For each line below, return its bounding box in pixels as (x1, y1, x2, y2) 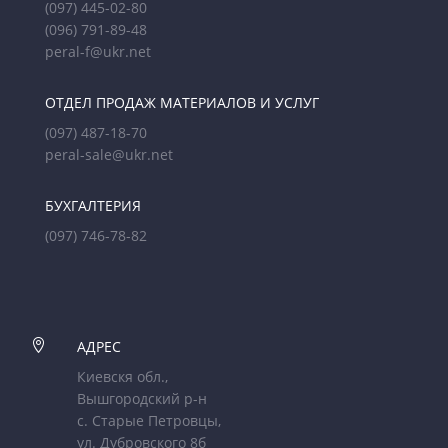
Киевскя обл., (77, 367, 168, 387)
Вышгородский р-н (77, 389, 207, 409)
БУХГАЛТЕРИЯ (45, 196, 141, 216)
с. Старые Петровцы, (77, 411, 221, 431)
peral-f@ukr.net (45, 42, 151, 62)
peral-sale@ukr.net (45, 145, 173, 165)
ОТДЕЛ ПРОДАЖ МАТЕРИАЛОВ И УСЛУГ (45, 93, 319, 113)
